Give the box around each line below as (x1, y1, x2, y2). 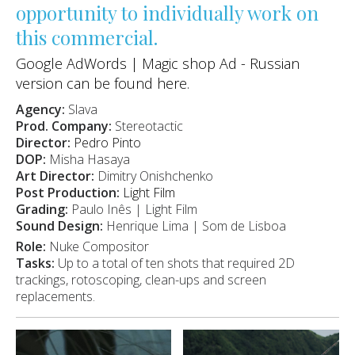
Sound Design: (15, 216, 106, 235)
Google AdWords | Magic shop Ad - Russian (15, 53, 300, 73)
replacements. (15, 287, 95, 305)
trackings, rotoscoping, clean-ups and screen (15, 270, 266, 288)
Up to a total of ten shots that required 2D (54, 254, 295, 272)
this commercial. (15, 24, 162, 50)
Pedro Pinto (73, 133, 141, 151)
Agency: (15, 100, 68, 118)
